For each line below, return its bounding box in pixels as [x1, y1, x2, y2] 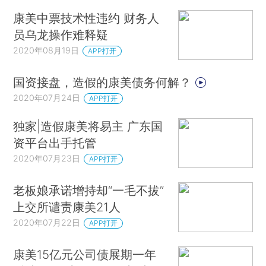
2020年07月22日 [13, 217, 81, 227]
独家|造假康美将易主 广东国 [13, 119, 163, 134]
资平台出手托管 [13, 135, 97, 151]
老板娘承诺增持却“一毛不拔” [13, 183, 164, 198]
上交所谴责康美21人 [13, 199, 121, 214]
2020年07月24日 [13, 92, 81, 103]
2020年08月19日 [13, 45, 80, 56]
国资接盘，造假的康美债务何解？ [13, 74, 195, 90]
